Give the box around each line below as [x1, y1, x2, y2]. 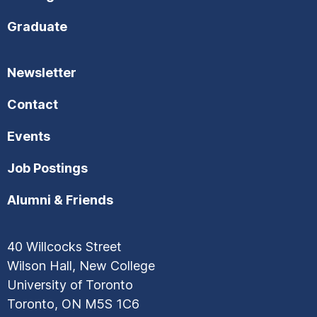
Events [7, 128, 50, 144]
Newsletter [7, 64, 76, 80]
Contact [7, 96, 58, 112]
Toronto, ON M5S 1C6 [7, 296, 139, 311]
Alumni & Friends [7, 192, 113, 207]
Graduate [7, 18, 67, 34]
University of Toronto [7, 277, 133, 292]
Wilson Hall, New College [7, 258, 155, 273]
